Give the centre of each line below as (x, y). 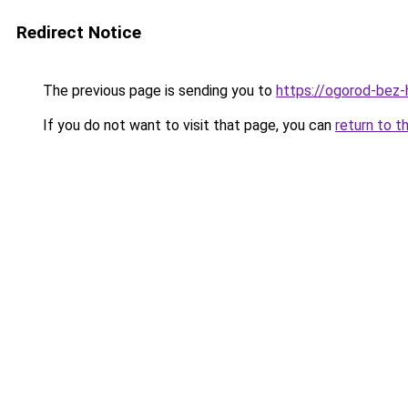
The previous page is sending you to (158, 91)
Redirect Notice (79, 32)
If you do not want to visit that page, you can (187, 125)
